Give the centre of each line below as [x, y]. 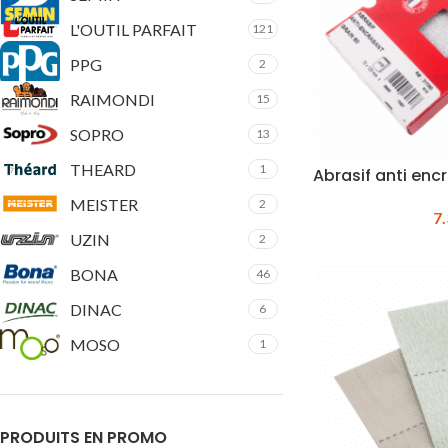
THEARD [103, 169]
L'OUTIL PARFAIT [133, 29]
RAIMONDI [112, 99]
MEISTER [104, 204]
